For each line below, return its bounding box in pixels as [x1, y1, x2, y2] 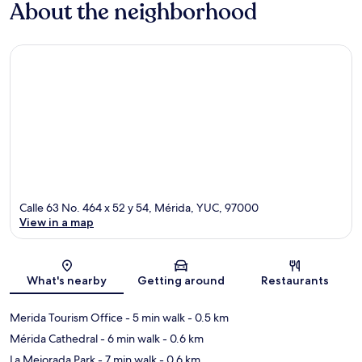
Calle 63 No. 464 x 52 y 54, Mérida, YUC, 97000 [19, 200, 259, 216]
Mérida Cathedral [10, 331, 98, 347]
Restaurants [261, 273, 330, 288]
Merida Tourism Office [10, 310, 123, 326]
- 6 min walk [98, 331, 160, 347]
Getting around [137, 273, 225, 288]
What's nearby [27, 273, 107, 288]
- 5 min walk [123, 310, 185, 326]
